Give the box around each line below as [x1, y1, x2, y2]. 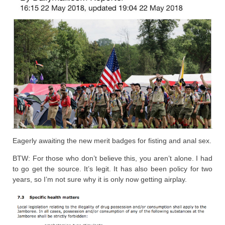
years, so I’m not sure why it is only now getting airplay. [13, 175, 187, 184]
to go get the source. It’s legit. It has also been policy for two [13, 165, 212, 173]
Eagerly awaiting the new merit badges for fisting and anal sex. [13, 137, 211, 145]
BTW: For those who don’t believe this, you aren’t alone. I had [13, 154, 212, 163]
